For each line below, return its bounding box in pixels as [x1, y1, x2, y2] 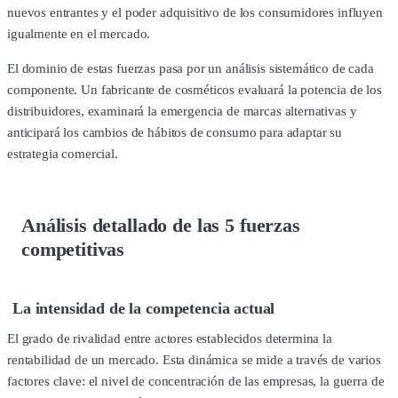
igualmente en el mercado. [7, 27, 151, 42]
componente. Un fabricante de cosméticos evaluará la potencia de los [7, 83, 382, 98]
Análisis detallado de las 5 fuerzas [21, 214, 300, 237]
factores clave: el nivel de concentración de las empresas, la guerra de [7, 374, 385, 389]
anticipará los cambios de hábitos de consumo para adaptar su [7, 125, 343, 140]
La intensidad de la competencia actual [12, 298, 275, 317]
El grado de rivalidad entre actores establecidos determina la [7, 331, 332, 346]
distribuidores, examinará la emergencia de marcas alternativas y [7, 104, 357, 119]
